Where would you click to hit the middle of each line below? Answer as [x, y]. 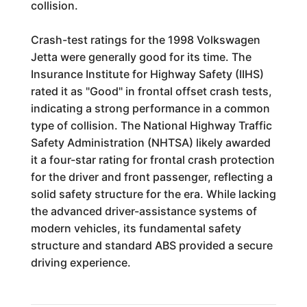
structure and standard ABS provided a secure [151, 245]
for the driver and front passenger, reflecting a [151, 177]
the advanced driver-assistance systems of [144, 211]
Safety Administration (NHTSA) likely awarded [150, 143]
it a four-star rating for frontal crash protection [152, 160]
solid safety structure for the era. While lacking [153, 194]
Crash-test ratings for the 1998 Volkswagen [145, 40]
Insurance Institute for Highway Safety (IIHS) [147, 74]
